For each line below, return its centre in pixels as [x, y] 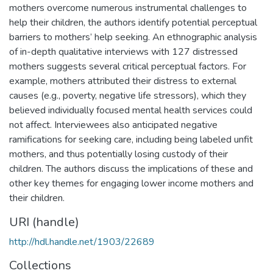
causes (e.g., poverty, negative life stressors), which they [128, 95]
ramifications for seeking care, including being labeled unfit [131, 139]
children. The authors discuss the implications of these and [131, 168]
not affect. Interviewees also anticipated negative [113, 125]
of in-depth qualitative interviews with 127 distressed [123, 51]
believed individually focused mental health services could [131, 110]
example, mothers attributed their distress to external [123, 81]
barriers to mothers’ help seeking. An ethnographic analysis [133, 37]
